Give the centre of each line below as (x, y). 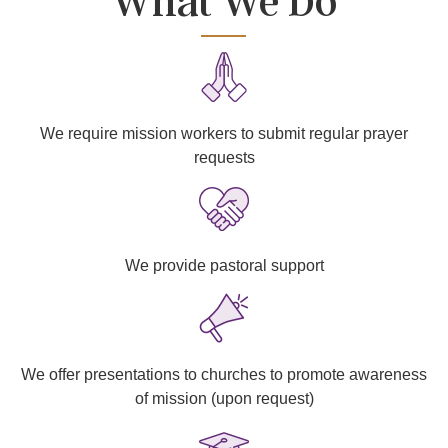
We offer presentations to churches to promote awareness (224, 374)
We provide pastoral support (224, 266)
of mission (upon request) (224, 398)
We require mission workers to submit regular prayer (224, 133)
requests (224, 157)
